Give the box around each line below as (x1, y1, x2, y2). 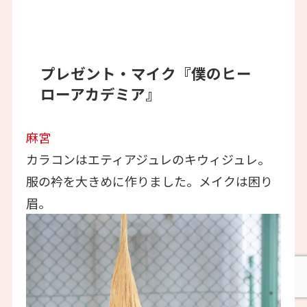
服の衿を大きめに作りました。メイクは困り (25, 172, 273, 191)
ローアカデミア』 (40, 82, 161, 104)
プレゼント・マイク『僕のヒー (40, 62, 252, 84)
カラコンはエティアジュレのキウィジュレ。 (25, 150, 270, 169)
